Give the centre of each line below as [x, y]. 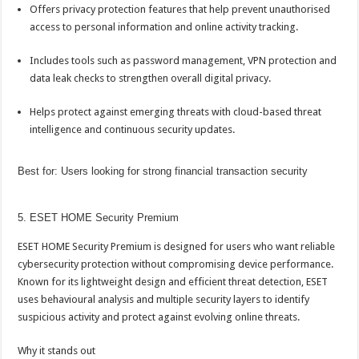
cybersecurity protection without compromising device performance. [176, 264]
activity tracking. [261, 27]
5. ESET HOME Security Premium [99, 218]
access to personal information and [113, 27]
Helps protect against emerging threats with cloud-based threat [176, 112]
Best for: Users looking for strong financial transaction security [163, 171]
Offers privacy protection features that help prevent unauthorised [180, 9]
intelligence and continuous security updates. [133, 129]
